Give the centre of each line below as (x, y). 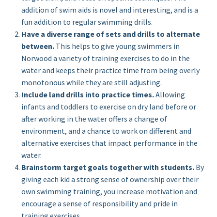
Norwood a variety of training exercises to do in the (106, 58)
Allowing (170, 94)
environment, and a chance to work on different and (107, 131)
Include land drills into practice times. (88, 94)
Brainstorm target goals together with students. (108, 167)
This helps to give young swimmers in (117, 46)
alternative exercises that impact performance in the (110, 143)
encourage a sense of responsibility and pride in (100, 203)
